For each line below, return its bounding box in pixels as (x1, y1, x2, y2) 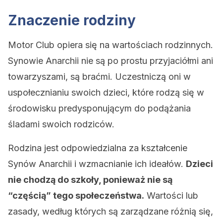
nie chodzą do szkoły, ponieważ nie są (8, 174, 172, 185)
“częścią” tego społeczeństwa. (8, 190, 144, 201)
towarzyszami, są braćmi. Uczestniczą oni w (8, 71, 191, 82)
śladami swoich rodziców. (8, 119, 114, 129)
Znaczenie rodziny (8, 12, 136, 29)
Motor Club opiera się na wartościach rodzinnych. (8, 40, 213, 50)
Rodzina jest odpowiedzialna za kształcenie (8, 143, 187, 153)
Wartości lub (144, 190, 198, 201)
